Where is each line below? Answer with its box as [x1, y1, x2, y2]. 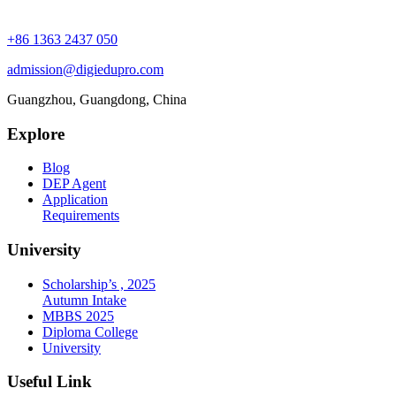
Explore [7, 124, 65, 143]
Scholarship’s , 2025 [42, 276, 156, 292]
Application [42, 192, 108, 208]
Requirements [42, 208, 119, 224]
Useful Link [7, 372, 92, 392]
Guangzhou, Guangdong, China [7, 91, 187, 107]
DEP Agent [42, 176, 106, 192]
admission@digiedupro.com [7, 61, 164, 77]
